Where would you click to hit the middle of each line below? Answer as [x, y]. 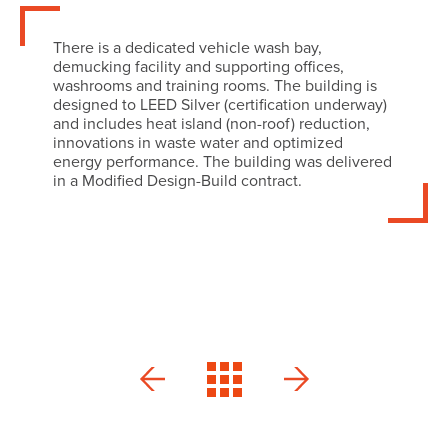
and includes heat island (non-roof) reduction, [211, 123]
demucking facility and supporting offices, [198, 66]
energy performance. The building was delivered [222, 161]
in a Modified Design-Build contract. [177, 180]
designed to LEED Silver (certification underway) [219, 104]
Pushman [342, 376]
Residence [350, 414]
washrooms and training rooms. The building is [214, 85]
